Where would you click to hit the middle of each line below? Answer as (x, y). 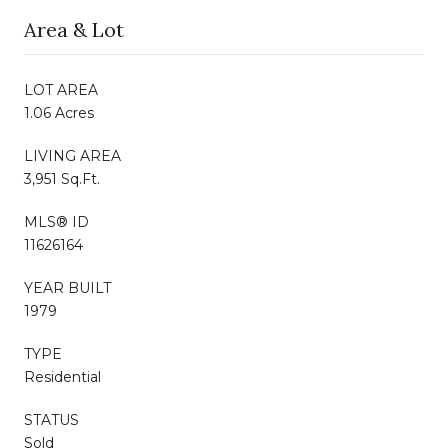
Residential (62, 376)
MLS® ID (56, 221)
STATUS (51, 419)
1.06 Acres (59, 112)
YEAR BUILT (67, 287)
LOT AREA (61, 89)
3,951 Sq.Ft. (62, 178)
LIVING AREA (72, 155)
